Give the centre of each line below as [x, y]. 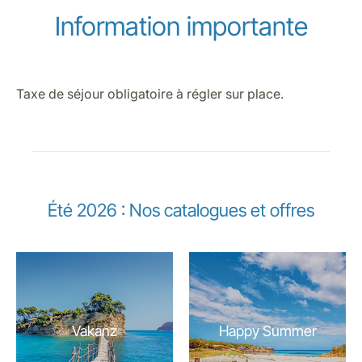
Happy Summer [267, 330]
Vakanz [95, 330]
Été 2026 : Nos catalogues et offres [181, 210]
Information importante [181, 27]
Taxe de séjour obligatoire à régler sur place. [150, 94]
